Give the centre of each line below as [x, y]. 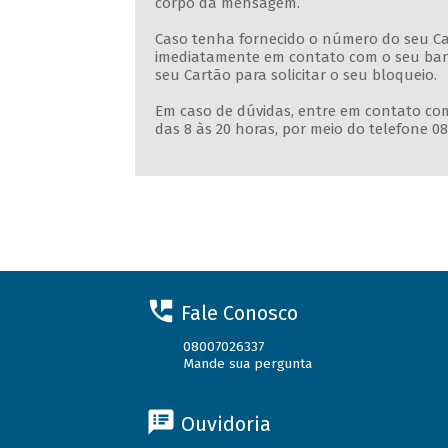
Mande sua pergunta [248, 363]
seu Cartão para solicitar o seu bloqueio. [295, 75]
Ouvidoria [225, 423]
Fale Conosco [239, 312]
